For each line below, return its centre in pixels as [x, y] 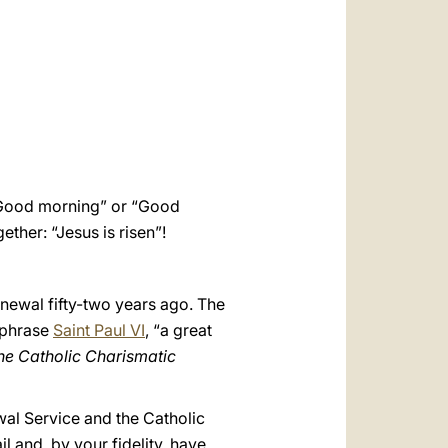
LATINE [211, 84]
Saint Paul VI [99, 330]
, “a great [178, 330]
